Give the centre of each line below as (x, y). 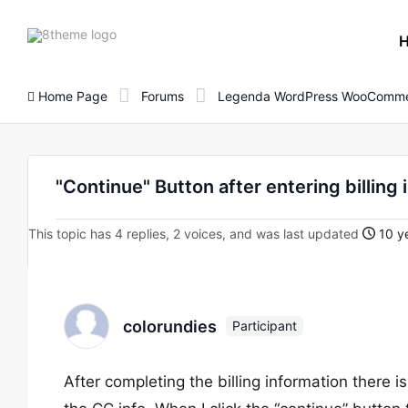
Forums (163, 96)
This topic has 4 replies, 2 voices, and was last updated (195, 234)
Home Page (71, 96)
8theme (138, 33)
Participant (265, 326)
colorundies (170, 326)
